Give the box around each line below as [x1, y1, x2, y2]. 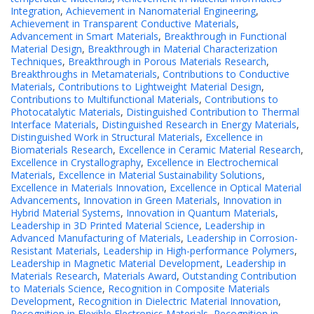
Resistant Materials [11, 244, 97, 258]
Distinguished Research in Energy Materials [102, 118, 296, 132]
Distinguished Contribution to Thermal [126, 105, 299, 119]
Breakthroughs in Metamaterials [11, 67, 157, 81]
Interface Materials [11, 118, 96, 132]
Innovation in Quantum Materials [126, 206, 275, 220]
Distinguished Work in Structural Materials [11, 130, 200, 144]
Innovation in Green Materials [83, 193, 217, 207]
